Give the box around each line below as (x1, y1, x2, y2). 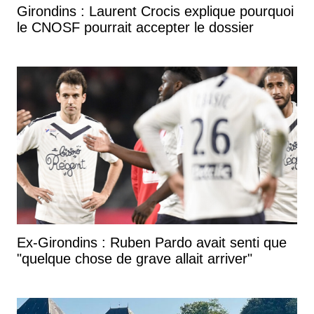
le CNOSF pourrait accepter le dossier (17, 19, 254, 35)
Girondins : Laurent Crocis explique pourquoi (17, 3, 294, 19)
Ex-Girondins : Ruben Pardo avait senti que (17, 234, 287, 250)
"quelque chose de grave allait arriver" (17, 250, 252, 266)
